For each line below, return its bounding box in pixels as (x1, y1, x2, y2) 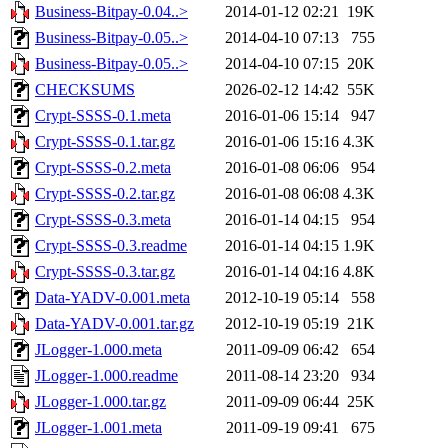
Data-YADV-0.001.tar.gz (35, 315, 194, 333)
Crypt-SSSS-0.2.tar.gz (35, 185, 175, 203)
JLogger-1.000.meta (35, 341, 162, 359)
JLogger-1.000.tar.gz (35, 393, 166, 411)
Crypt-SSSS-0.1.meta (35, 107, 171, 125)
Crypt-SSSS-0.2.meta (35, 159, 171, 177)
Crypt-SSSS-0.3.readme (35, 237, 187, 255)
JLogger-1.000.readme (35, 367, 178, 385)
